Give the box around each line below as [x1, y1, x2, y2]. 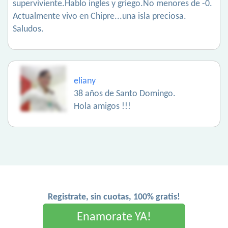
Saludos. [13, 24, 44, 34]
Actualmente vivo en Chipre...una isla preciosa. [13, 12, 186, 21]
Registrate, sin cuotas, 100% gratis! [48, 192, 180, 202]
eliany [74, 76, 96, 86]
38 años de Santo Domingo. [74, 89, 176, 99]
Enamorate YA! [77, 211, 151, 223]
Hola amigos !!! [74, 102, 131, 111]
